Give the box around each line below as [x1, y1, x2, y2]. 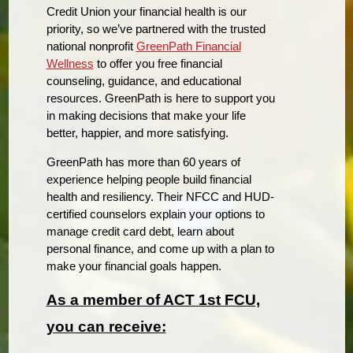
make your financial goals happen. [46, 258, 221, 273]
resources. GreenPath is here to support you [46, 91, 275, 105]
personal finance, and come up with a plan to [46, 241, 274, 255]
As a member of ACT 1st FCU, [46, 291, 260, 308]
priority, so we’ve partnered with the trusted [46, 21, 266, 35]
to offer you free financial [93, 56, 222, 70]
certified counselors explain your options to [46, 206, 265, 221]
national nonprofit [46, 39, 136, 53]
